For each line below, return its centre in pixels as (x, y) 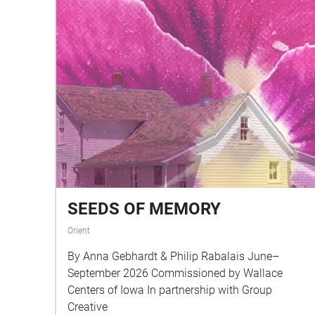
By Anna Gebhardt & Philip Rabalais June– (157, 257)
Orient (79, 231)
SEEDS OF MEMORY (144, 209)
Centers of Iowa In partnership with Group (107, 290)
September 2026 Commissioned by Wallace (109, 274)
